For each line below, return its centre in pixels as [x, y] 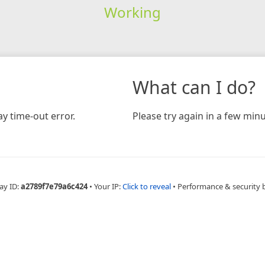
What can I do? [194, 87]
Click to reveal [146, 186]
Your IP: [108, 186]
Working [132, 12]
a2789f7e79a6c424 [54, 186]
